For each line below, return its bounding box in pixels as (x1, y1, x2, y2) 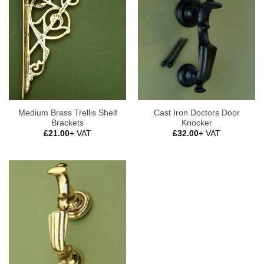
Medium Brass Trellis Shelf (18, 108, 117, 117)
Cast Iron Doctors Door (153, 108, 240, 117)
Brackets (51, 118, 84, 127)
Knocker (181, 118, 212, 127)
